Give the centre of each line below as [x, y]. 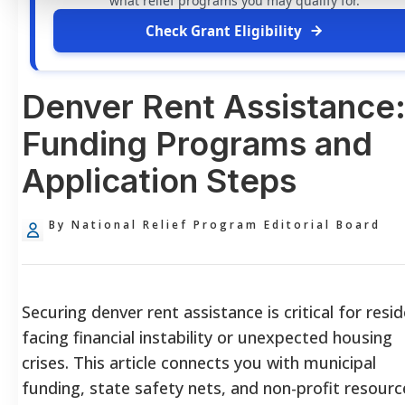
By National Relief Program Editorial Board [215, 224]
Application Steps [159, 180]
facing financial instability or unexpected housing [207, 337]
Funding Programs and [197, 143]
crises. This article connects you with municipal [199, 362]
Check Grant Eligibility [223, 30]
